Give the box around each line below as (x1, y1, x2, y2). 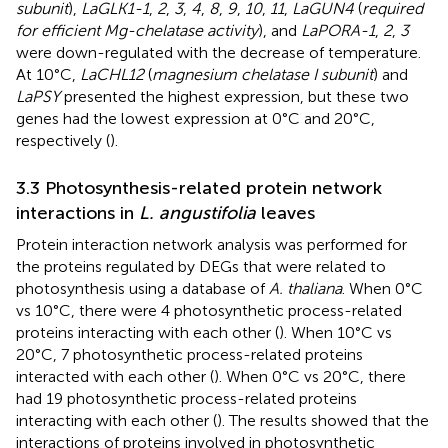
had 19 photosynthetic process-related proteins (16, 388, 357, 408)
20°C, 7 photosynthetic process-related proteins (16, 344, 363, 364)
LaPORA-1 (301, 20, 375, 40)
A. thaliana (269, 278, 342, 298)
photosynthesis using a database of (16, 278, 269, 298)
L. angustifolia (139, 201, 256, 224)
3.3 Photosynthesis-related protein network (16, 176, 382, 199)
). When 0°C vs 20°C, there (214, 366, 406, 386)
